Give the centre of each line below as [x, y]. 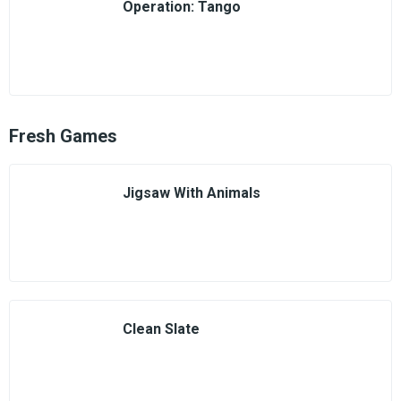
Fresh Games [63, 136]
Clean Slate [161, 329]
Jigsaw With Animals [192, 193]
